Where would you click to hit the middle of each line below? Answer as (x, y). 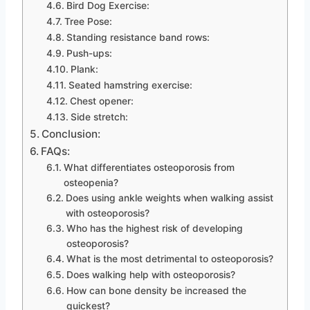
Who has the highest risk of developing (154, 228)
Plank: (84, 69)
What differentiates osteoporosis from (149, 167)
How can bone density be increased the (156, 290)
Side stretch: (99, 117)
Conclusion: (71, 134)
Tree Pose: (88, 21)
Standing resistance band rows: (138, 37)
